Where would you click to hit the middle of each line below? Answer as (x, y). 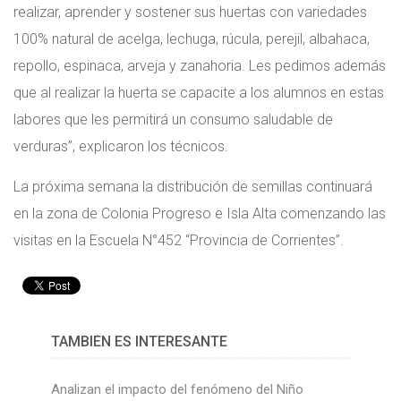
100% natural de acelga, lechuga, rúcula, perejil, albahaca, (192, 38)
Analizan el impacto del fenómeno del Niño (177, 389)
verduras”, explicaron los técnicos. (121, 146)
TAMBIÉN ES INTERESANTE (139, 341)
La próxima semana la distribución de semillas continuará (193, 186)
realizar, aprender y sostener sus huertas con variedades (190, 12)
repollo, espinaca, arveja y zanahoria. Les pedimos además (200, 65)
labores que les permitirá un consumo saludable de (173, 119)
